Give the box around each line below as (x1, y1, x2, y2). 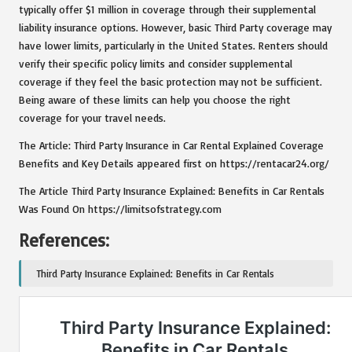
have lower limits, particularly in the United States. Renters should (19, 38, 328, 52)
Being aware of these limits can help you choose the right (19, 92, 291, 106)
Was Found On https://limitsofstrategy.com (19, 201, 222, 215)
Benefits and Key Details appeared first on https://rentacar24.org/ (19, 156, 329, 170)
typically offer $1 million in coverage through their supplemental (19, 2, 316, 16)
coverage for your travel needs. (19, 110, 166, 124)
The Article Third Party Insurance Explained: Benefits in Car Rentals (19, 183, 324, 197)
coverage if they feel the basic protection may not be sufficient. (19, 74, 322, 88)
